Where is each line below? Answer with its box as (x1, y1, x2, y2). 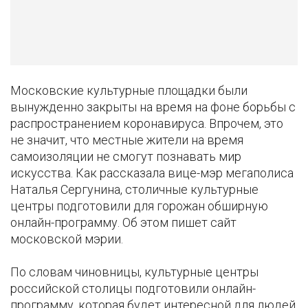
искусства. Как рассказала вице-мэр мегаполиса (10, 166, 294, 181)
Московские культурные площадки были (10, 83, 247, 98)
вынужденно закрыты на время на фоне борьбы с (10, 100, 296, 115)
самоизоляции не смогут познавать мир (10, 149, 241, 164)
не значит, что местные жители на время (10, 133, 243, 148)
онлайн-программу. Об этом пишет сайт (10, 215, 236, 230)
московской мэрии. (10, 232, 123, 247)
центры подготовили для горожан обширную (10, 199, 268, 214)
